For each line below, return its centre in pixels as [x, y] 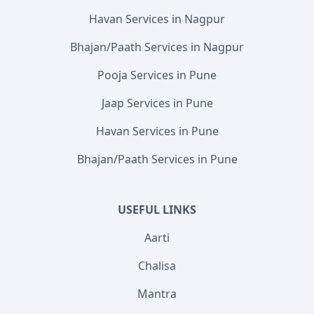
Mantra [157, 294]
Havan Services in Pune [157, 131]
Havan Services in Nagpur [157, 19]
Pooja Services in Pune [157, 75]
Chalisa [157, 266]
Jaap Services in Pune [157, 103]
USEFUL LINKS [157, 210]
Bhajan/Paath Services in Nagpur [157, 47]
